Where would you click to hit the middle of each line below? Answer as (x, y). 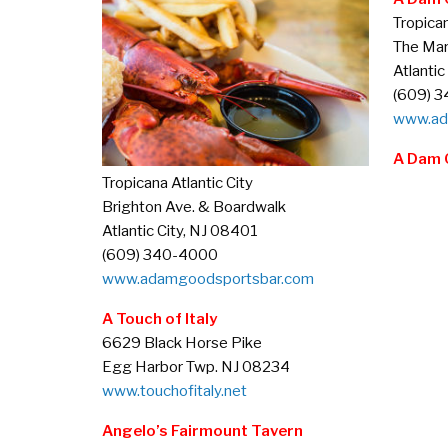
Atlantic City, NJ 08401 (180, 231)
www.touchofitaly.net (174, 391)
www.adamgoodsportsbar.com (208, 279)
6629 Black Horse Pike (182, 343)
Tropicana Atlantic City (177, 183)
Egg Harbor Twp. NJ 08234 (196, 367)
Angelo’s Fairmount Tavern (202, 431)
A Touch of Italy (159, 319)
